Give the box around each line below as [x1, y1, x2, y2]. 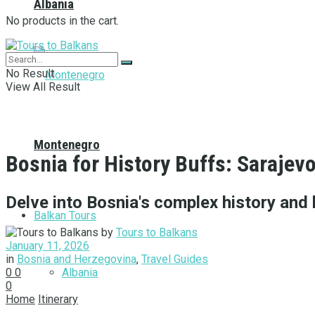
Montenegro [34, 136, 100, 153]
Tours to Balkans [116, 226, 198, 240]
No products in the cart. [6, 13, 119, 27]
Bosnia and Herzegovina [17, 252, 136, 266]
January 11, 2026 [6, 239, 89, 253]
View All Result [6, 79, 80, 94]
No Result [6, 66, 54, 80]
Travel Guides [141, 252, 208, 266]
